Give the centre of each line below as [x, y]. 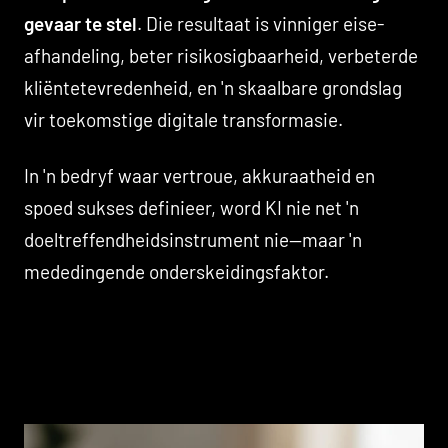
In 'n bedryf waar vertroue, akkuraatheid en [199, 175]
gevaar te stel [80, 23]
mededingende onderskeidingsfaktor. [176, 271]
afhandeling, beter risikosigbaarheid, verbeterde [221, 55]
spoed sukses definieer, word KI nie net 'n [191, 207]
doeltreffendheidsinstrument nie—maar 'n [193, 239]
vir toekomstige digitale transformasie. [183, 119]
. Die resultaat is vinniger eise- [260, 23]
